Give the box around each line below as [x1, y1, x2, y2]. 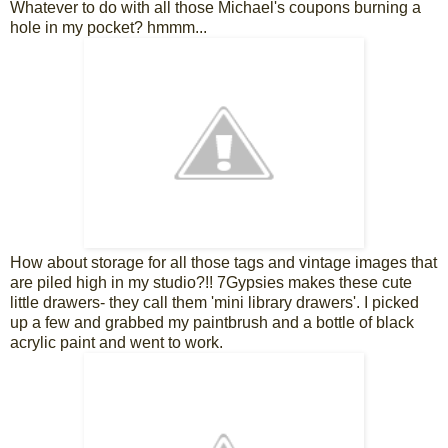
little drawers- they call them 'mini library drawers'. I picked [10, 294, 419, 312]
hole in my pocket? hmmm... [10, 19, 207, 37]
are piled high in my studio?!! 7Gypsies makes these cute [10, 274, 412, 292]
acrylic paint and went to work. [10, 334, 223, 352]
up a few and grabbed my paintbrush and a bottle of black [10, 314, 414, 332]
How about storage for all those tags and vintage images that [10, 254, 437, 272]
